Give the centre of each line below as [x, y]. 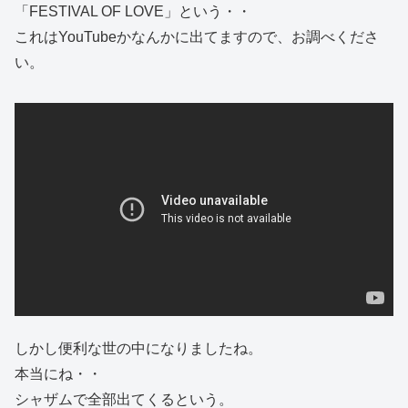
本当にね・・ [58, 374]
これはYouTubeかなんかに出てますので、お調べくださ [197, 36]
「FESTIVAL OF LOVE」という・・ [133, 11]
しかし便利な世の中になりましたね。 [138, 349]
